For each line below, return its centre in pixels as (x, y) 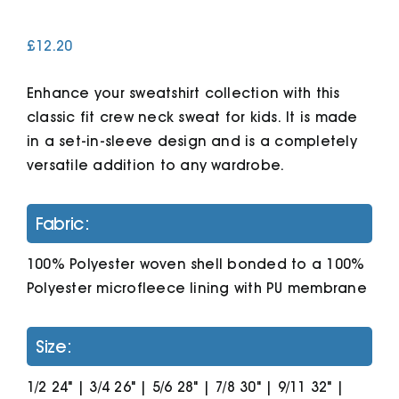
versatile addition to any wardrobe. (155, 165)
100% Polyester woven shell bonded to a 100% (195, 264)
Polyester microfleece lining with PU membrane (196, 288)
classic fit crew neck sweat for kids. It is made (192, 117)
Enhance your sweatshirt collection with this (183, 93)
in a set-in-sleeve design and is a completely (191, 141)
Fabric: (62, 223)
